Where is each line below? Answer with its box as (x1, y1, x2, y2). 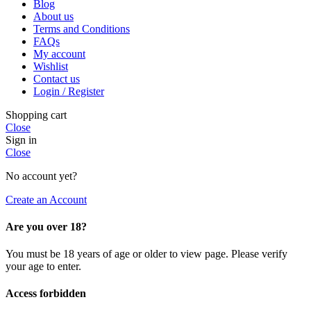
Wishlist (33, 60, 68, 72)
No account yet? (6, 169, 77, 182)
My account (33, 47, 85, 60)
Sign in (6, 133, 37, 146)
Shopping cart (6, 108, 67, 121)
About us (33, 10, 74, 22)
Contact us (33, 72, 80, 85)
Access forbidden (6, 287, 86, 300)
